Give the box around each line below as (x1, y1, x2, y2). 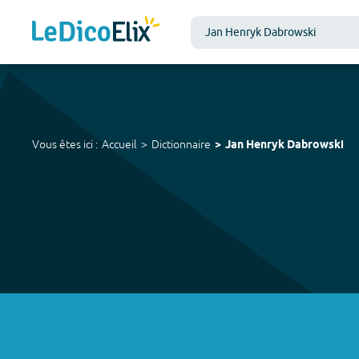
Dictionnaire (151, 138, 211, 151)
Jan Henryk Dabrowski (225, 138, 344, 153)
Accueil (102, 138, 137, 151)
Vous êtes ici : (32, 138, 98, 151)
